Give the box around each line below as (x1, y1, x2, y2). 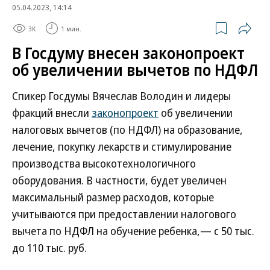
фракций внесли (12, 105, 92, 120)
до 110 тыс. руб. (12, 240, 87, 255)
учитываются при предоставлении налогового (12, 207, 236, 221)
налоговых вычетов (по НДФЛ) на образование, (12, 122, 243, 137)
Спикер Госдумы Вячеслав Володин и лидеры (12, 89, 231, 103)
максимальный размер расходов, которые (12, 190, 214, 204)
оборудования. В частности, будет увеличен (12, 173, 227, 187)
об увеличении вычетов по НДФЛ (12, 59, 258, 81)
